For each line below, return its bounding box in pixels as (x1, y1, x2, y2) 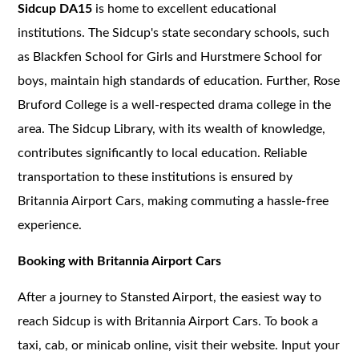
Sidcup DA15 (18, 2, 96, 15)
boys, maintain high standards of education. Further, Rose (18, 74, 341, 87)
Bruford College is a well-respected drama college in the (18, 98, 332, 111)
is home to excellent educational (95, 2, 277, 15)
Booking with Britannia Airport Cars (18, 254, 222, 268)
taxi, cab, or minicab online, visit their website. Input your (18, 338, 341, 352)
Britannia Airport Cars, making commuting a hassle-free (18, 194, 329, 208)
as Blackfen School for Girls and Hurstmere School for (18, 50, 323, 63)
